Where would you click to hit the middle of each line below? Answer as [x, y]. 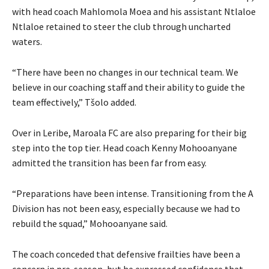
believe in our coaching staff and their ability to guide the [128, 87]
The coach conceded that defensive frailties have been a [126, 254]
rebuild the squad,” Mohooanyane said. [90, 223]
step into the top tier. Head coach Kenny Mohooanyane [125, 147]
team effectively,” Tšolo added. [74, 102]
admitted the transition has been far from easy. [109, 162]
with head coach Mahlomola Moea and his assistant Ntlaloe [134, 11]
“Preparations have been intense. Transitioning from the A [133, 193]
